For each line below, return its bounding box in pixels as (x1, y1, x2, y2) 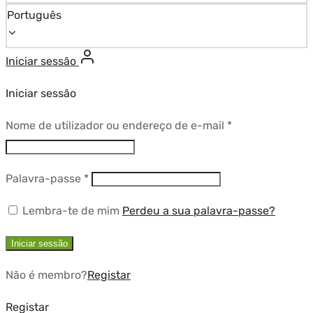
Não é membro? (6, 268, 87, 282)
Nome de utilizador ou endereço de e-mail (6, 118, 227, 132)
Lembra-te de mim (22, 203, 119, 217)
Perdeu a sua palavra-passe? (122, 203, 275, 217)
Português (7, 8, 61, 22)
